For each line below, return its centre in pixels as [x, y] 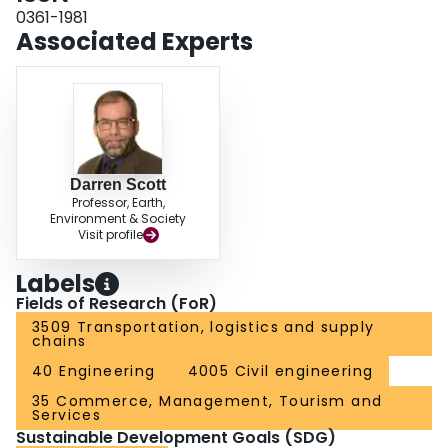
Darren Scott [118, 185]
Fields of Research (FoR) [116, 304]
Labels [55, 284]
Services [67, 415]
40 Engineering [94, 371]
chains [59, 341]
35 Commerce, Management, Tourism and [207, 401]
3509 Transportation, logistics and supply [203, 327]
